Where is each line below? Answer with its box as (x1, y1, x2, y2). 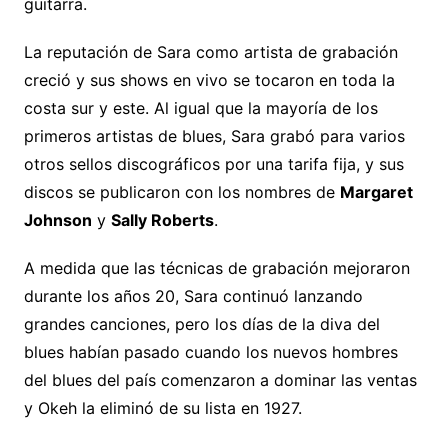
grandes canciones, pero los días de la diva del (23, 313, 380, 334)
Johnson (23, 209, 92, 230)
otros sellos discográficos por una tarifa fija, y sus (23, 153, 404, 174)
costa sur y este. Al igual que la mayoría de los (23, 97, 378, 118)
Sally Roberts (110, 209, 214, 230)
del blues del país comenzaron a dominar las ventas (23, 369, 417, 390)
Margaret (339, 181, 413, 202)
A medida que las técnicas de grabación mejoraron (23, 257, 410, 278)
